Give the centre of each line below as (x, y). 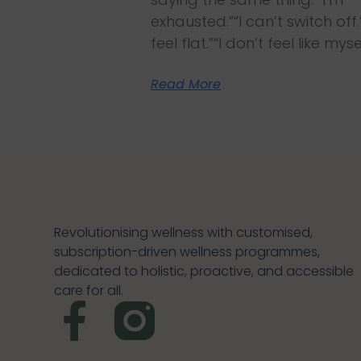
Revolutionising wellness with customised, (184, 233)
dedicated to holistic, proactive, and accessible (204, 272)
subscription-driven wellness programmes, (187, 252)
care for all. (89, 291)
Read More (186, 85)
